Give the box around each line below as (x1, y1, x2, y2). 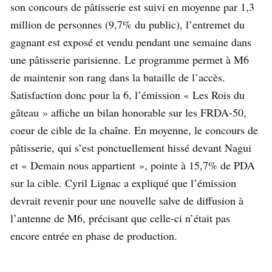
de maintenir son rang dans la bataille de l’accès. (10, 70, 225, 85)
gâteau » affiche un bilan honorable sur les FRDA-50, (10, 105, 246, 120)
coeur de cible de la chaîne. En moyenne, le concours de (10, 123, 258, 138)
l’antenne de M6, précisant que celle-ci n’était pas (10, 211, 230, 226)
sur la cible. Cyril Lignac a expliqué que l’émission (10, 175, 236, 191)
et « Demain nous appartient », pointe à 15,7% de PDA (10, 158, 255, 173)
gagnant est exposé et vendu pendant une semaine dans (10, 35, 251, 50)
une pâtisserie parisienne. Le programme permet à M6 (10, 52, 249, 67)
